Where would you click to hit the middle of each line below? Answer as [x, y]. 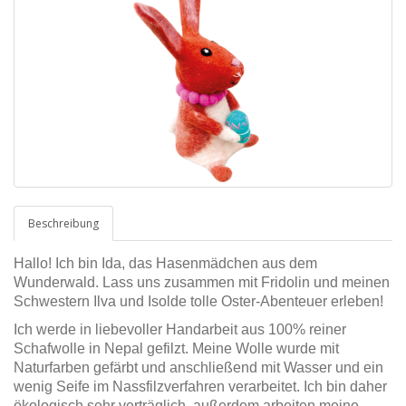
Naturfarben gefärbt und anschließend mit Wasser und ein [198, 367]
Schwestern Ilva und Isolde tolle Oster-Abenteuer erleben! [198, 301]
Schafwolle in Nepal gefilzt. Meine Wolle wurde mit [176, 348]
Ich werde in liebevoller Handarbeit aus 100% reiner [180, 329]
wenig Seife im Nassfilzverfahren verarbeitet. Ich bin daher [200, 387]
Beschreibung [63, 223]
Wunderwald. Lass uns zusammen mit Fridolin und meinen [202, 282]
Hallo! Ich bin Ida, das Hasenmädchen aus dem [165, 263]
